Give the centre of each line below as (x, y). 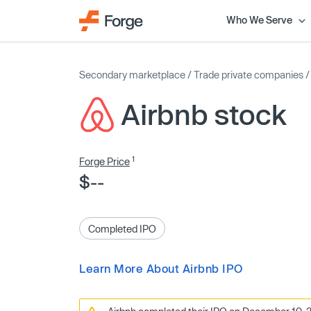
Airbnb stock (204, 114)
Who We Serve (259, 19)
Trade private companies (249, 75)
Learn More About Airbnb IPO (161, 268)
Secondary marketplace (132, 75)
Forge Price (104, 161)
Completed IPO (122, 228)
